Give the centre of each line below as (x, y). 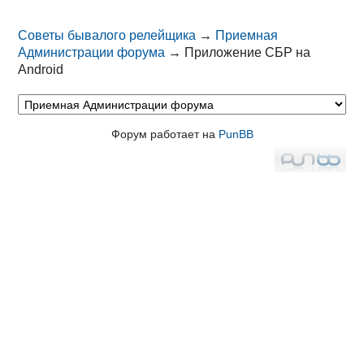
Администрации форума (92, 53)
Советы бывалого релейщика (107, 36)
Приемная (247, 36)
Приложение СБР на (248, 53)
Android (41, 70)
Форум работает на (165, 134)
